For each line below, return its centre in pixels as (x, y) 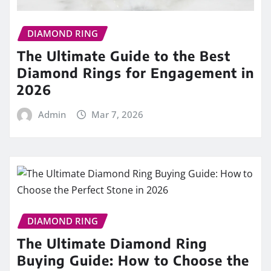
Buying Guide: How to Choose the (133, 260)
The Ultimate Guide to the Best (124, 55)
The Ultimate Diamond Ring (112, 243)
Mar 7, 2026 (118, 114)
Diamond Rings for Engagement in (135, 72)
